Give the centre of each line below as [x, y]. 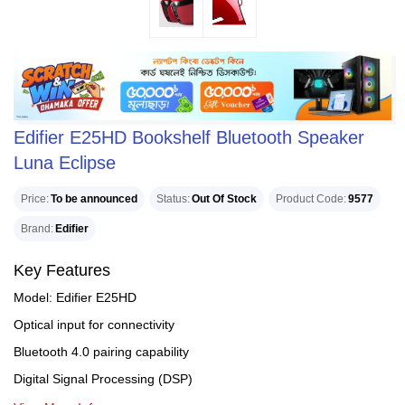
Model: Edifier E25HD [75, 297]
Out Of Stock [224, 199]
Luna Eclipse [65, 163]
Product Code [310, 199]
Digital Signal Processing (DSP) [103, 379]
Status [172, 199]
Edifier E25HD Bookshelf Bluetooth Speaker [189, 137]
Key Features [62, 270]
